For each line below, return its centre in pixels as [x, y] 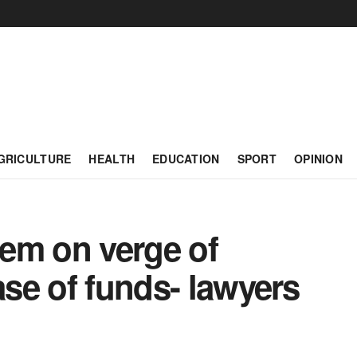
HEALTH [112, 159]
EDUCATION [186, 159]
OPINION [318, 159]
